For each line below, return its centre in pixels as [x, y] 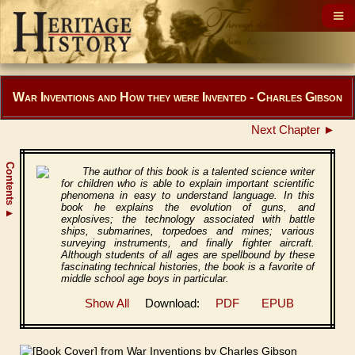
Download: [172, 303]
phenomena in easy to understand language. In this [188, 195]
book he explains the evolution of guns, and [188, 207]
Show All [107, 303]
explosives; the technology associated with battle [188, 219]
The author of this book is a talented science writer [198, 172]
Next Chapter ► [293, 130]
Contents [10, 185]
